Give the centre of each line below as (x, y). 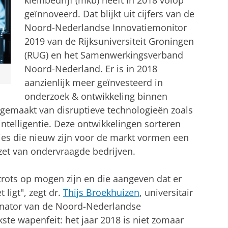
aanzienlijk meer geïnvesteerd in (94, 83)
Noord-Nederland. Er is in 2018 (91, 69)
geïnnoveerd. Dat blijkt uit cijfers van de (109, 14)
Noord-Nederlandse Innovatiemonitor (106, 28)
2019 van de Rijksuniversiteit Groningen (109, 41)
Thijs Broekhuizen (101, 193)
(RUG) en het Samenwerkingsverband (104, 55)
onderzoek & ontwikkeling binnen (96, 96)
